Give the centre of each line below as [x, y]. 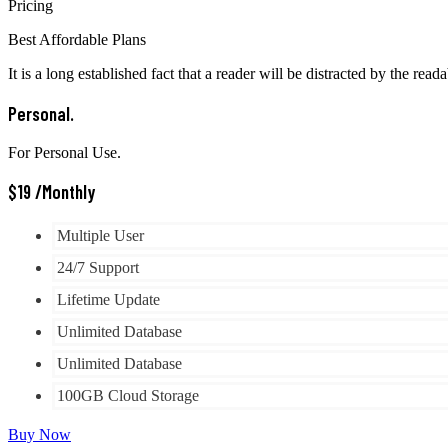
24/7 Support [98, 268]
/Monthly [65, 192]
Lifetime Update [108, 300]
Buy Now [39, 435]
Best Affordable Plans [77, 40]
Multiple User [100, 236]
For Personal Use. [64, 152]
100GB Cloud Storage [128, 396]
